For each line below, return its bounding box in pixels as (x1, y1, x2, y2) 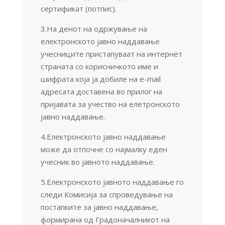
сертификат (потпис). (40, 3, 117, 14)
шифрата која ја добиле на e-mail (40, 73, 161, 84)
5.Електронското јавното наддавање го (40, 176, 184, 187)
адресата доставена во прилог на (40, 86, 162, 96)
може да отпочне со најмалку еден (40, 144, 167, 154)
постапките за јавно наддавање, (40, 201, 158, 212)
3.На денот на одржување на (40, 23, 147, 34)
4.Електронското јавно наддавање (40, 131, 166, 142)
